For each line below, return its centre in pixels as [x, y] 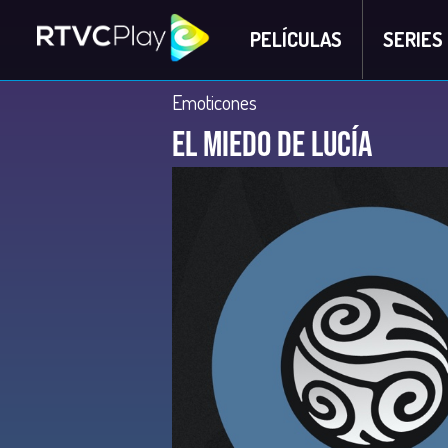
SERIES [412, 39]
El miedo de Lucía [272, 145]
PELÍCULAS [295, 39]
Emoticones [214, 102]
